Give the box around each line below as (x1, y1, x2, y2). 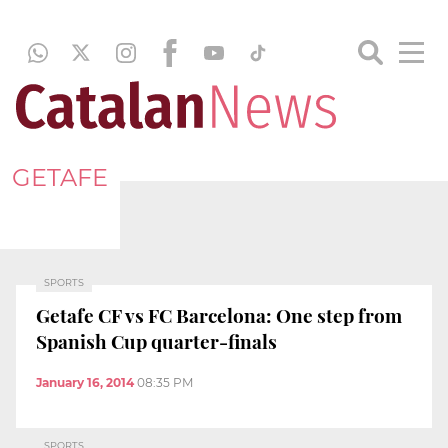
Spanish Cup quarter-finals (36, 327, 277, 354)
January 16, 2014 (36, 375, 134, 391)
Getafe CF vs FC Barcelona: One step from (36, 301, 402, 328)
